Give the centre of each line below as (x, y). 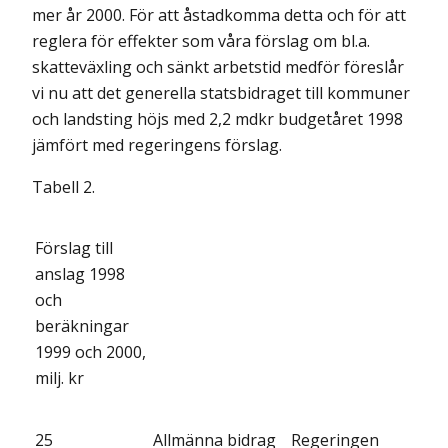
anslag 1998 (80, 273)
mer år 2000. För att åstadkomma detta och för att (219, 14)
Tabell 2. (63, 186)
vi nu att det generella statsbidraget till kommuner (221, 92)
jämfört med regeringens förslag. (157, 144)
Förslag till (74, 247)
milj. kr (59, 377)
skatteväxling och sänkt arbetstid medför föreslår (218, 66)
